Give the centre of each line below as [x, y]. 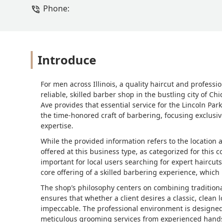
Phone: [56, 9]
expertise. [57, 126]
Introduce [67, 60]
